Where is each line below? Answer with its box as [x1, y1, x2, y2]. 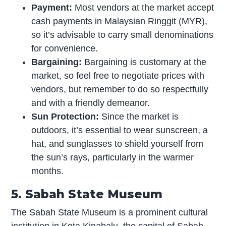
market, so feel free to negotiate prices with [31, 70, 205, 81]
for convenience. [31, 43, 98, 53]
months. [31, 165, 64, 176]
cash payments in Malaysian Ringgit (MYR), [31, 16, 208, 26]
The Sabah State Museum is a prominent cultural [11, 207, 208, 217]
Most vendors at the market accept [72, 2, 214, 13]
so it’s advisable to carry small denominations [31, 29, 214, 40]
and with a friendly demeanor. [31, 97, 150, 108]
